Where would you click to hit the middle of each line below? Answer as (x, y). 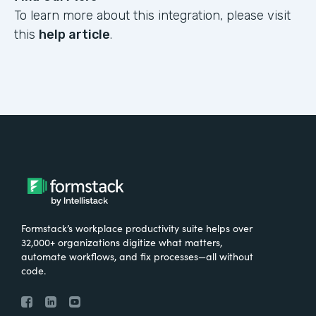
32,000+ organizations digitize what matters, (122, 242)
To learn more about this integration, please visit (152, 16)
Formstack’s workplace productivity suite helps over (137, 228)
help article (74, 35)
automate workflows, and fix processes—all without (137, 256)
